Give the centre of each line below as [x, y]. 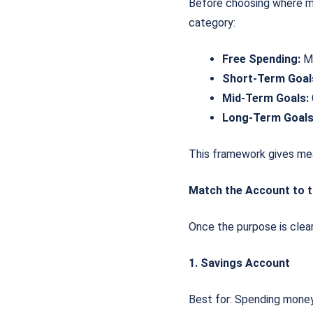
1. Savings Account [239, 263]
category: [212, 22]
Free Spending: [261, 59]
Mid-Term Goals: [265, 98]
